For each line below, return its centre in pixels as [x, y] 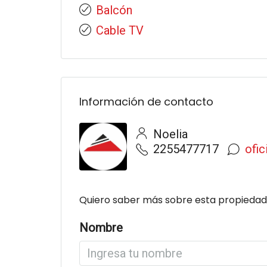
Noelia [169, 134]
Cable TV [120, 30]
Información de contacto [146, 102]
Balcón [114, 10]
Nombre [101, 228]
